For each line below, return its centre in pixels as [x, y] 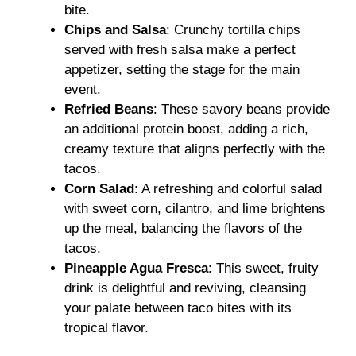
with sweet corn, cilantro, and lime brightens [195, 208]
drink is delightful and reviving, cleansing [185, 288]
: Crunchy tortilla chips [233, 29]
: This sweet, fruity [263, 268]
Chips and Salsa [115, 29]
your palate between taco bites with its [178, 308]
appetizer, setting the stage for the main [182, 69]
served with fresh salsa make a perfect [180, 49]
